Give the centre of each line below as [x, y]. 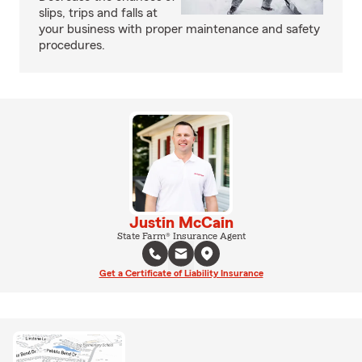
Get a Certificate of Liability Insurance [181, 273]
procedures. [72, 45]
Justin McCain [181, 223]
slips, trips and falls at [98, 13]
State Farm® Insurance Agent [181, 236]
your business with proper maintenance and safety [179, 29]
